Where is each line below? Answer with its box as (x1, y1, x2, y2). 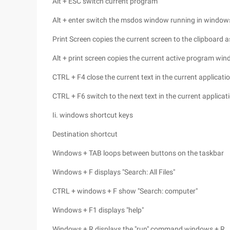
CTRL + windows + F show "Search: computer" (52, 187, 198, 195)
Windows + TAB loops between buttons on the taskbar (52, 149, 224, 157)
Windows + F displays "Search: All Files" (52, 168, 175, 176)
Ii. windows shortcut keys (52, 111, 133, 119)
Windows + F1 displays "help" (52, 206, 144, 214)
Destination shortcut (52, 130, 118, 138)
